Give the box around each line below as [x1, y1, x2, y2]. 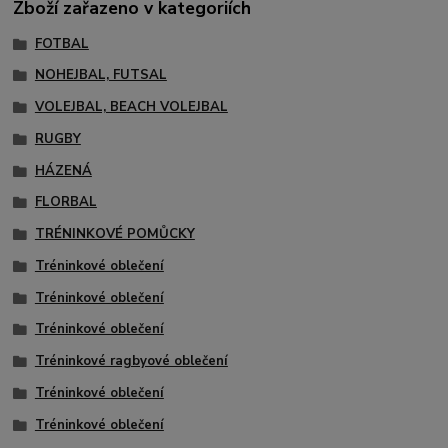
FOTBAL [34, 34, 89, 53]
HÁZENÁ [34, 161, 92, 180]
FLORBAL [34, 193, 97, 212]
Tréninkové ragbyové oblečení [34, 352, 228, 371]
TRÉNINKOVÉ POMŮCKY [34, 225, 195, 244]
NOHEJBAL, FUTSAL [34, 66, 167, 85]
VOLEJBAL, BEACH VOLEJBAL [34, 98, 228, 117]
